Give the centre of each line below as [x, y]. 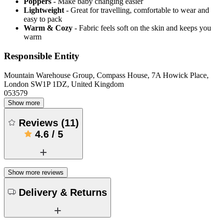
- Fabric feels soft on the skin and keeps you [143, 28]
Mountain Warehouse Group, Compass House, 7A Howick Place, [106, 75]
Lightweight [44, 10]
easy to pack [43, 19]
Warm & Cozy [48, 28]
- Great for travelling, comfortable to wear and [138, 10]
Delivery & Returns [63, 193]
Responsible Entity [42, 56]
